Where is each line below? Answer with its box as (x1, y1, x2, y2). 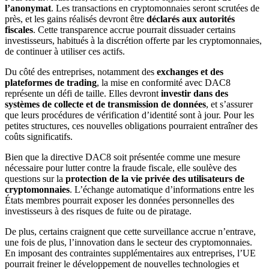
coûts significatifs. (5, 131, 73, 142)
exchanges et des (154, 67, 223, 77)
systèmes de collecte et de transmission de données (5, 99, 206, 110)
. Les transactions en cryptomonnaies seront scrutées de (51, 3, 259, 14)
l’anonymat (5, 3, 51, 14)
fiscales (5, 25, 33, 35)
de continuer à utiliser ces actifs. (5, 46, 125, 57)
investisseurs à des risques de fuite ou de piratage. (5, 206, 192, 217)
